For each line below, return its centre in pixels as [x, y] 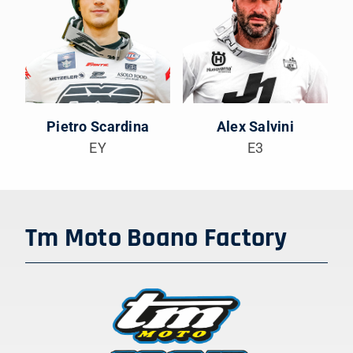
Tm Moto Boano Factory [156, 239]
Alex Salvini [255, 126]
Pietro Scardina [98, 126]
